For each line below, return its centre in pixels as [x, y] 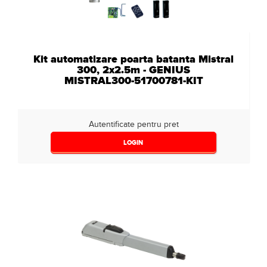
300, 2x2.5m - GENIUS [133, 70]
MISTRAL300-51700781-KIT [133, 80]
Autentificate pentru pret [133, 124]
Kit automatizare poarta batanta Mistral [133, 59]
